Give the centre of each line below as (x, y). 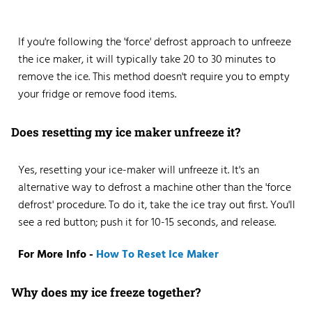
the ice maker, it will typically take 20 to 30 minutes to (147, 60)
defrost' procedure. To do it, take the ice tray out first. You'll (157, 206)
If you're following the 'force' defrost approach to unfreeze (155, 43)
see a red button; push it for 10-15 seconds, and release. (148, 223)
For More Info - (57, 255)
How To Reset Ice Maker (157, 255)
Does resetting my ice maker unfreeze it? (126, 132)
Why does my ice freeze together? (106, 292)
